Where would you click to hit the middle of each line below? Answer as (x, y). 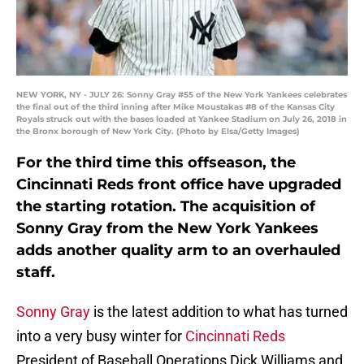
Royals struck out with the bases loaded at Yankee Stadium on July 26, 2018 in (182, 119)
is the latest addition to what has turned (219, 312)
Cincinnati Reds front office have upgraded (179, 185)
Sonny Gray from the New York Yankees (167, 229)
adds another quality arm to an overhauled (178, 251)
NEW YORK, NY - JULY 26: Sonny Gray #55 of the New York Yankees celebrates (182, 95)
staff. (36, 273)
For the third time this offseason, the (156, 163)
